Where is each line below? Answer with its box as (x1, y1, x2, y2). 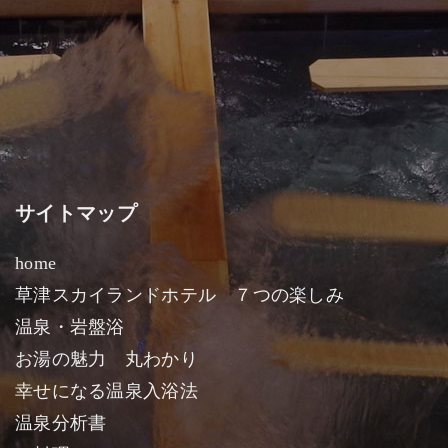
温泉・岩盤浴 (15, 317, 125, 337)
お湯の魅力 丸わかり (15, 349, 198, 369)
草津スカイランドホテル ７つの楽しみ (15, 285, 345, 305)
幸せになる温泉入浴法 (15, 381, 198, 401)
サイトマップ (15, 202, 138, 224)
